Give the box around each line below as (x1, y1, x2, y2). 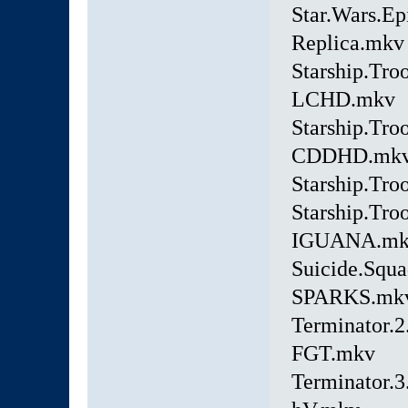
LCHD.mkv (291, 87, 395, 112)
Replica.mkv (291, 31, 404, 56)
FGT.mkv (291, 342, 375, 366)
